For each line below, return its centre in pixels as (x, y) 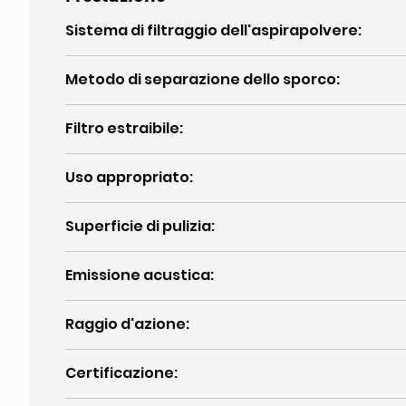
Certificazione (120, 373)
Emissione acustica (138, 275)
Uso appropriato (127, 177)
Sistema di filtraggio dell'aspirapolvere (212, 30)
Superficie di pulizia (138, 226)
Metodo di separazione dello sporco (201, 79)
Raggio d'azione (126, 324)
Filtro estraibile (122, 128)
